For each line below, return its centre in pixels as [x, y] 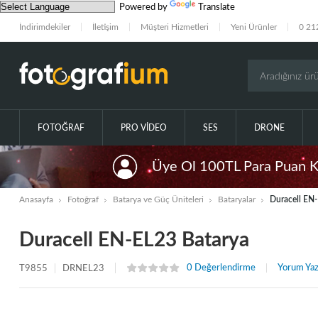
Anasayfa [36, 200]
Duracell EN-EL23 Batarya [134, 240]
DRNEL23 [83, 268]
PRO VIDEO [143, 128]
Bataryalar [236, 200]
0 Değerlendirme [221, 268]
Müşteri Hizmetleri [174, 27]
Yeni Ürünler [253, 27]
